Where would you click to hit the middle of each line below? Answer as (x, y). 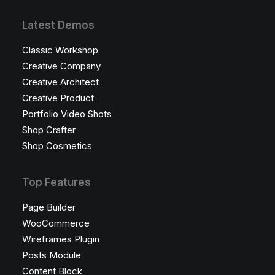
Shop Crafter (49, 130)
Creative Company (61, 66)
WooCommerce (56, 223)
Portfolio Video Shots (67, 114)
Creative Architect (60, 82)
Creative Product (58, 98)
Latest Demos (58, 25)
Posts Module (52, 255)
